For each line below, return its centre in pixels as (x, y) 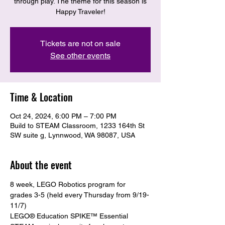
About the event (41, 165)
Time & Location (41, 97)
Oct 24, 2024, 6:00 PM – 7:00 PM (63, 116)
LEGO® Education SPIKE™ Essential (70, 216)
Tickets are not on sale (80, 44)
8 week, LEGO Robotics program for (69, 185)
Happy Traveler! (80, 12)
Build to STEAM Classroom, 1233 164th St (77, 126)
